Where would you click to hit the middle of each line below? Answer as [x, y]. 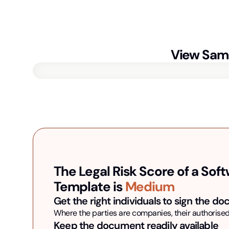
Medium [150, 186]
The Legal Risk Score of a [127, 171]
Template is [88, 186]
